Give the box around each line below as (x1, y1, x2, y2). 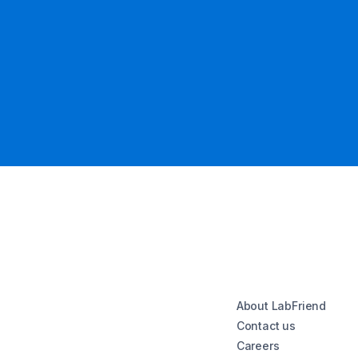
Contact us (236, 319, 296, 332)
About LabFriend (236, 299, 326, 312)
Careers (236, 339, 280, 352)
